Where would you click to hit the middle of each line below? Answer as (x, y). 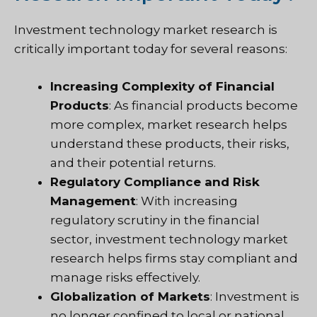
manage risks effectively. (125, 277)
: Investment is (255, 296)
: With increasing (187, 201)
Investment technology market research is (146, 30)
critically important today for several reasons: (151, 49)
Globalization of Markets (130, 296)
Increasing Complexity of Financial (162, 86)
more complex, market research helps (169, 124)
